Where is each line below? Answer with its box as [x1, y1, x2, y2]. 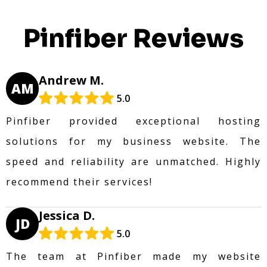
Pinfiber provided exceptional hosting [6, 114, 261, 128]
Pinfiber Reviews [23, 22, 244, 54]
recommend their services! [6, 175, 153, 188]
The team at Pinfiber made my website [6, 249, 261, 263]
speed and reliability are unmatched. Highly [6, 154, 261, 168]
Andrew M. [39, 72, 104, 88]
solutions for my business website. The [6, 134, 261, 148]
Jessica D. [39, 207, 95, 223]
